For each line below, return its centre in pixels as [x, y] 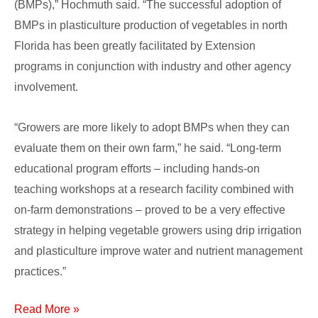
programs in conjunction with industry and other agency [153, 67]
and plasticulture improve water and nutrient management [158, 251]
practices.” [40, 272]
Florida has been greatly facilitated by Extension [135, 46]
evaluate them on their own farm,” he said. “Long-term [148, 148]
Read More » [47, 309]
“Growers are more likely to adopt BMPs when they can [152, 128]
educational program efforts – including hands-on [137, 169]
